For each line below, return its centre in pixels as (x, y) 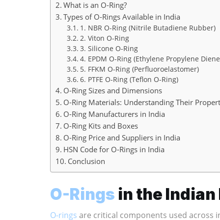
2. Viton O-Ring (104, 38)
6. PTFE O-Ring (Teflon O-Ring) (129, 79)
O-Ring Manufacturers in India (114, 114)
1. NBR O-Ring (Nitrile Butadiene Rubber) (148, 27)
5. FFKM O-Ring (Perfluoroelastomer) (139, 69)
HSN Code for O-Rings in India (114, 149)
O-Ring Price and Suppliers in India (122, 137)
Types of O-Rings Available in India (122, 16)
